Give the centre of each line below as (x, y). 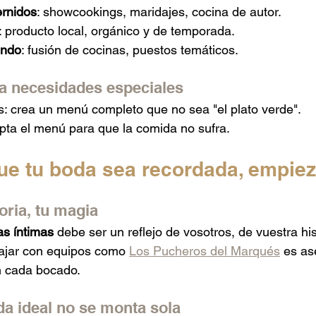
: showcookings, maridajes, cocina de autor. (159, 11)
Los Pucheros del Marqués (205, 250)
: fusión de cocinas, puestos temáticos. (130, 49)
